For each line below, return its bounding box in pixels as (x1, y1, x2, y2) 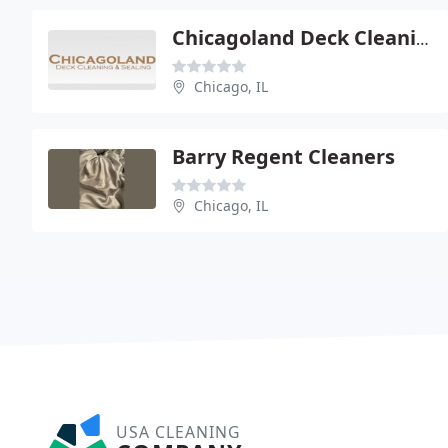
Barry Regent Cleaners (172, 143, 395, 170)
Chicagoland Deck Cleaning (416, 28, 429, 50)
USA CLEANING (116, 421, 240, 443)
